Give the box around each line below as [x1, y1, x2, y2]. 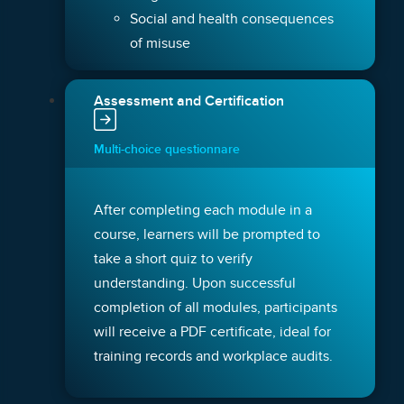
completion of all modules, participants [94, 298, 337, 317]
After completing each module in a [94, 200, 312, 219]
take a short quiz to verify [94, 249, 252, 268]
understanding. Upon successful [94, 273, 296, 292]
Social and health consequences [130, 9, 334, 28]
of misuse [130, 33, 190, 52]
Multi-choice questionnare [94, 141, 240, 157]
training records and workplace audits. [94, 346, 333, 365]
